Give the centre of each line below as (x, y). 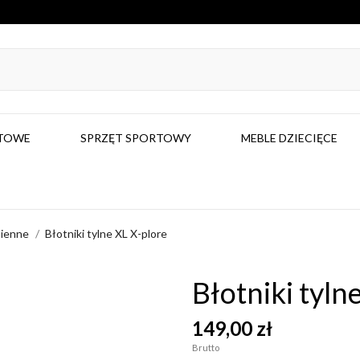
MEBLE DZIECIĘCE (289, 138)
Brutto (206, 348)
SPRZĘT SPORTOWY (136, 138)
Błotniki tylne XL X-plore (106, 233)
